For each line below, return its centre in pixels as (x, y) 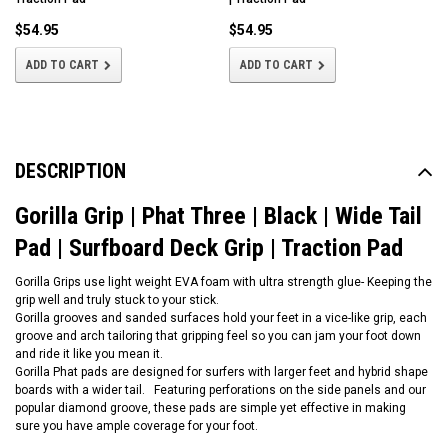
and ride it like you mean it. (90, 354)
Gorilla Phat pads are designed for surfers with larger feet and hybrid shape (221, 372)
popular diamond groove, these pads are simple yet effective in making (210, 408)
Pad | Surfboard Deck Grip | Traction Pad (209, 248)
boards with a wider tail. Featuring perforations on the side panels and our (220, 390)
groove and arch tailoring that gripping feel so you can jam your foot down (218, 336)
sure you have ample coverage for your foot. (136, 426)
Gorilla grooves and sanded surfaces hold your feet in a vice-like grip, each (221, 318)
